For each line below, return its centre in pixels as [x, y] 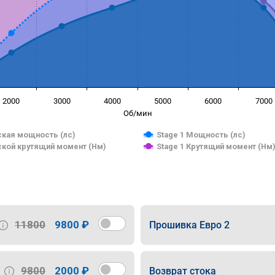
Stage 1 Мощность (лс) [201, 135]
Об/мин [137, 113]
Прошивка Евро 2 [189, 225]
